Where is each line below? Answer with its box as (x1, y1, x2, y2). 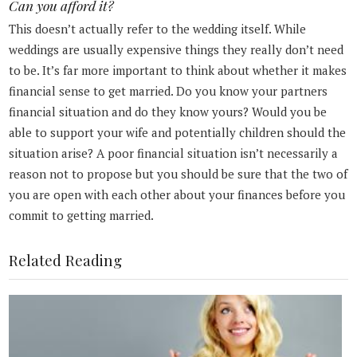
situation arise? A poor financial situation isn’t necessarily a (9, 144, 339, 161)
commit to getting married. (9, 206, 155, 223)
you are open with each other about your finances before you (9, 186, 346, 202)
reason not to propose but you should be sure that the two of (9, 165, 348, 182)
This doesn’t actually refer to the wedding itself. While (9, 20, 307, 37)
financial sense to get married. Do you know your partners (9, 82, 328, 99)
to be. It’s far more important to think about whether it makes (9, 61, 347, 78)
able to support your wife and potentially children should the (9, 124, 347, 140)
